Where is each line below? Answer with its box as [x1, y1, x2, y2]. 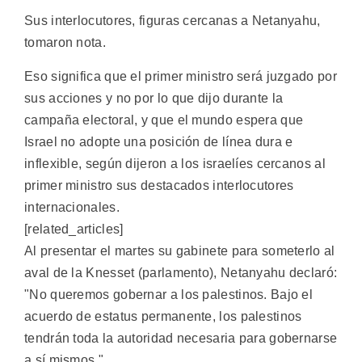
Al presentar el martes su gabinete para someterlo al [24, 243, 335, 258]
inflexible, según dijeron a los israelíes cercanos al [24, 156, 326, 170]
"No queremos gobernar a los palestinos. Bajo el [24, 287, 314, 301]
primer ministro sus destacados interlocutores [24, 178, 294, 192]
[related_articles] [24, 221, 124, 236]
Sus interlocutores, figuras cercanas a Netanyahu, [24, 14, 321, 28]
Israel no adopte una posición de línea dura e [24, 134, 293, 149]
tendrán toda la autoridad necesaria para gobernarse [24, 330, 338, 345]
